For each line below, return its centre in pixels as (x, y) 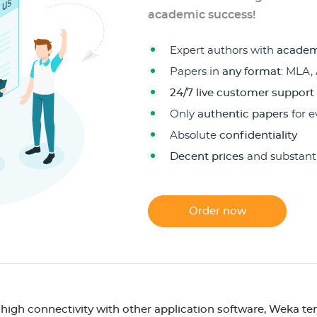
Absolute (195, 136)
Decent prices (207, 157)
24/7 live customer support (242, 93)
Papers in (196, 72)
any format (252, 72)
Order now (217, 211)
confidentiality (258, 136)
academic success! (202, 15)
